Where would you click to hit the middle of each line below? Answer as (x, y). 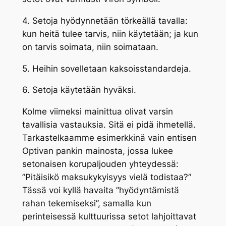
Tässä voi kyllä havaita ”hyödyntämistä (100, 190)
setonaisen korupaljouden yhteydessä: (100, 164)
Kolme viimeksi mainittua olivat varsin (97, 112)
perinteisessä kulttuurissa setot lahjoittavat (109, 217)
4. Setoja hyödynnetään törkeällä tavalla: (105, 20)
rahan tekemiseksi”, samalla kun (87, 204)
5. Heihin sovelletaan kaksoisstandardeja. (106, 68)
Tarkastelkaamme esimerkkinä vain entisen (109, 138)
